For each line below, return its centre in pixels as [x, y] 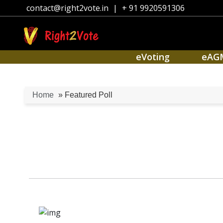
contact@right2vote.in [67, 8]
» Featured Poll [84, 95]
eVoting [153, 57]
